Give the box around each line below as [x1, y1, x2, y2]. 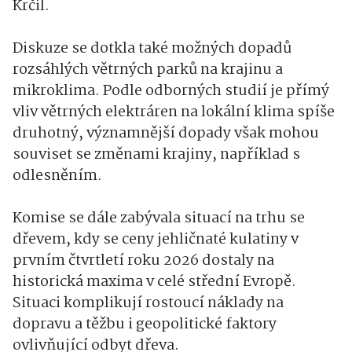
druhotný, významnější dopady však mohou [13, 122, 319, 145]
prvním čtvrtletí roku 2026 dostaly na [13, 249, 274, 273]
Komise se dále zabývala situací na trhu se [13, 207, 305, 230]
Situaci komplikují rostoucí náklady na [13, 291, 284, 315]
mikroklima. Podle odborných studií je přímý [13, 79, 329, 103]
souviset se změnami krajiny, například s [13, 143, 300, 167]
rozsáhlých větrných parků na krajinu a [13, 58, 283, 82]
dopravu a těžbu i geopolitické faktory [13, 313, 277, 336]
